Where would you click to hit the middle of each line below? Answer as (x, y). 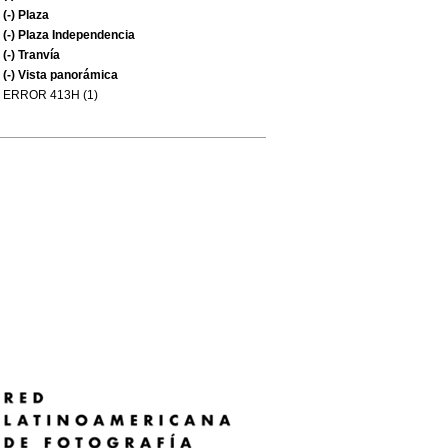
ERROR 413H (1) (50, 95)
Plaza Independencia (75, 35)
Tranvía (37, 55)
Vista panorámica (66, 75)
